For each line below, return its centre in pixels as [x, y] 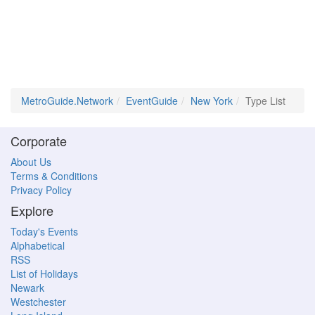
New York [212, 101]
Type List [265, 101]
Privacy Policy [41, 190]
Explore [32, 210]
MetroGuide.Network [67, 101]
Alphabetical [38, 245]
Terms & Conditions [54, 176]
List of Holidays [44, 274]
